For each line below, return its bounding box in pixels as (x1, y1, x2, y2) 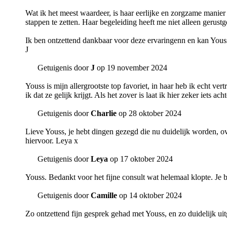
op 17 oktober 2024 (108, 155, 173, 164)
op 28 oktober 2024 (117, 109, 181, 118)
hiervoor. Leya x (25, 136, 78, 145)
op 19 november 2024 (95, 63, 167, 72)
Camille (91, 191, 117, 200)
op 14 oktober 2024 (117, 191, 182, 200)
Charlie (91, 109, 117, 118)
